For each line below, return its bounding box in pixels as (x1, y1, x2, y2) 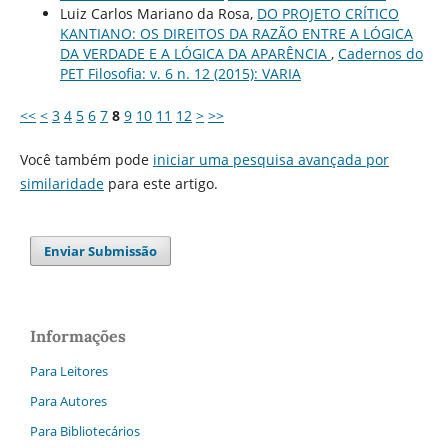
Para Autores (30, 392, 107, 411)
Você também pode (19, 150, 153, 170)
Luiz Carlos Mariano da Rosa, (59, 4, 257, 24)
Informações (30, 326, 126, 347)
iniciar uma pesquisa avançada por (152, 150, 389, 170)
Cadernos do (337, 44, 423, 64)
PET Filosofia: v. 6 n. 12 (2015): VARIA (59, 64, 301, 84)
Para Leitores (30, 362, 108, 381)
